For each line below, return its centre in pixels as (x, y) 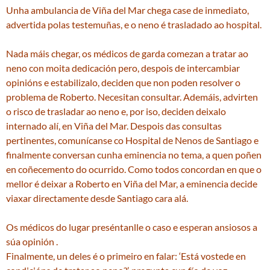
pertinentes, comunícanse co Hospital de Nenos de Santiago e (132, 140)
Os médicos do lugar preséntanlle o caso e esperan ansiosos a (132, 227)
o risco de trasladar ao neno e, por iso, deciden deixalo (116, 111)
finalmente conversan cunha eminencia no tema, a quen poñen (134, 155)
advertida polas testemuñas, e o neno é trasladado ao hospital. (134, 24)
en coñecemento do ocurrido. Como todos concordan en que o (134, 169)
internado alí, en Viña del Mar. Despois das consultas (114, 126)
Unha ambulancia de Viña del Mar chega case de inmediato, (127, 10)
